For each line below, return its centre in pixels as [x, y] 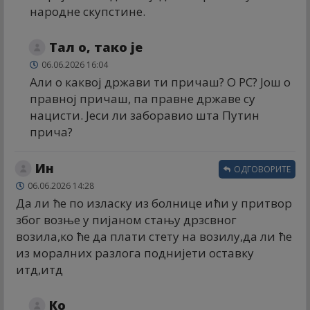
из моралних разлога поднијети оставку [135, 253]
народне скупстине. [88, 11]
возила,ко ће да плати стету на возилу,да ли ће [154, 236]
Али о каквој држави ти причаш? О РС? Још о [160, 82]
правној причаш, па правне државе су [143, 98]
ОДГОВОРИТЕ [261, 169]
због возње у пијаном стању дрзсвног [126, 219]
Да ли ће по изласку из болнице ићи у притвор [154, 203]
